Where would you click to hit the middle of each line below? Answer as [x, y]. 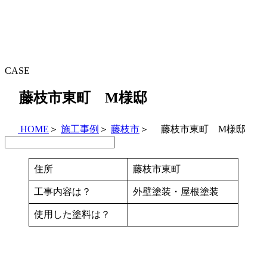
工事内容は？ [63, 192]
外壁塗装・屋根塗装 [176, 192]
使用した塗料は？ [72, 215]
